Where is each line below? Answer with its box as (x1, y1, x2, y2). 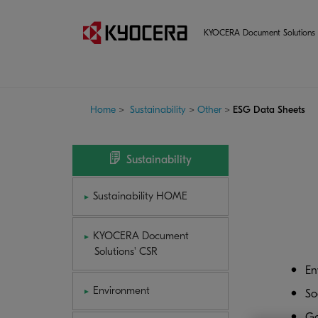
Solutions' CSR (94, 245, 158, 258)
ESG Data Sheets (233, 104, 305, 116)
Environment (93, 284, 150, 297)
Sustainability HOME (93, 190, 188, 203)
